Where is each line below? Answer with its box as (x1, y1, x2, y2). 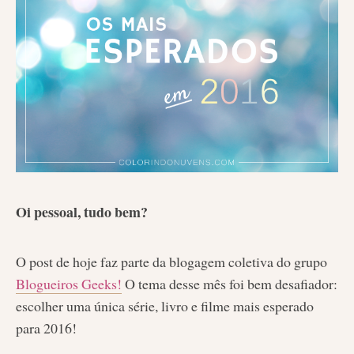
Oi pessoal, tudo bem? (16, 201, 148, 222)
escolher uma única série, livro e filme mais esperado (16, 296, 314, 316)
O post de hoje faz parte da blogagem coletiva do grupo (16, 252, 327, 272)
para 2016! (16, 318, 77, 338)
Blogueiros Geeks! (16, 274, 122, 294)
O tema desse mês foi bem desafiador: (122, 274, 337, 294)
